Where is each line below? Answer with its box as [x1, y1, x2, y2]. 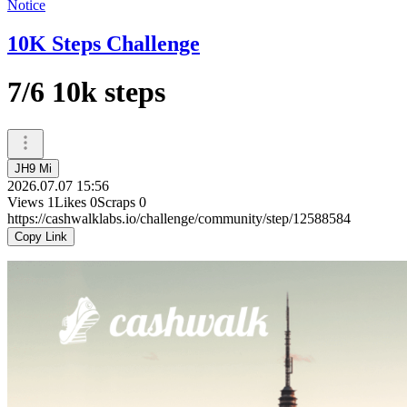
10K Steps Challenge [7, 31, 200, 55]
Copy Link [15, 229, 67, 243]
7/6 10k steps [7, 75, 165, 109]
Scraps [97, 194, 135, 210]
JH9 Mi [15, 161, 52, 175]
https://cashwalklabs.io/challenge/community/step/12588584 [7, 210, 351, 226]
